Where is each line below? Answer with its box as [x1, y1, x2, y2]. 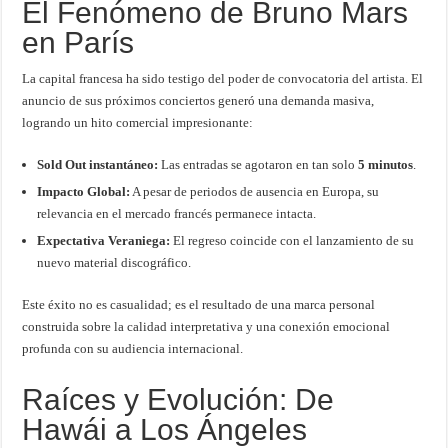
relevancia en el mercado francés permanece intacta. [37, 206, 317, 222]
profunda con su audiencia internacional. [22, 341, 244, 357]
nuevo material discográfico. [37, 255, 192, 271]
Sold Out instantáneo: [37, 157, 159, 173]
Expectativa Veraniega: [37, 233, 171, 249]
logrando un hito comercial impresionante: [22, 115, 254, 131]
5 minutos [358, 157, 414, 173]
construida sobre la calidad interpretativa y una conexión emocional [22, 319, 391, 335]
